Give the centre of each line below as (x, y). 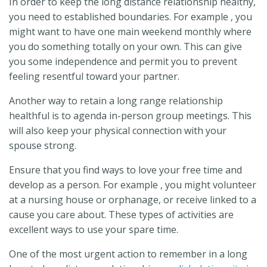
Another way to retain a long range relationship (116, 100)
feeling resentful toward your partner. (94, 76)
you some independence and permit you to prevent (123, 61)
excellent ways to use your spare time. (94, 229)
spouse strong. (43, 145)
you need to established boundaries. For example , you (131, 16)
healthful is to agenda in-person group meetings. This (130, 115)
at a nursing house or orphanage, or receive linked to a (133, 199)
